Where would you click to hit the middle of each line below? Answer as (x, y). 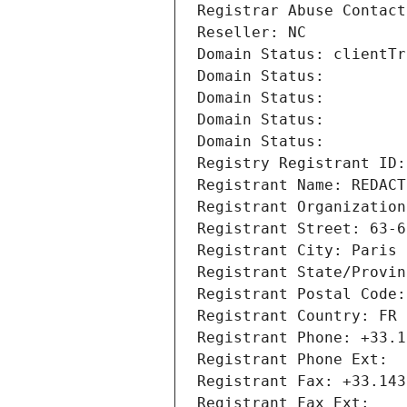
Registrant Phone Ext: (293, 360)
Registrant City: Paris (297, 251)
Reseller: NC (252, 33)
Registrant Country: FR (297, 316)
